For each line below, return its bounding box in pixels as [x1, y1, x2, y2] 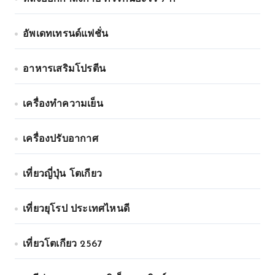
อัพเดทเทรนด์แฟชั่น [23, 29, 109, 39]
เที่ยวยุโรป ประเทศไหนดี [23, 204, 130, 214]
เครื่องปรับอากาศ [23, 134, 98, 144]
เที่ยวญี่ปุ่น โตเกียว [23, 169, 103, 179]
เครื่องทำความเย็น [23, 99, 103, 109]
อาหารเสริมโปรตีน [23, 64, 106, 74]
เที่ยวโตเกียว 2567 [23, 239, 103, 249]
